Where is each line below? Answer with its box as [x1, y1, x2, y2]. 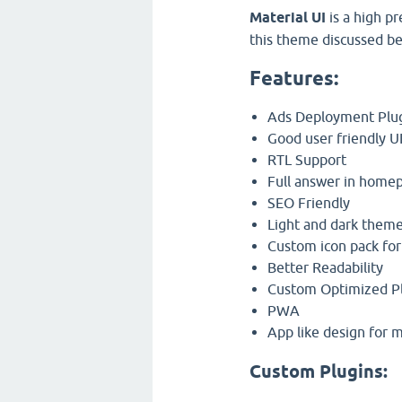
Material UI [249, 9, 329, 26]
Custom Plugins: [249, 360, 388, 382]
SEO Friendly [267, 195, 350, 211]
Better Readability [267, 259, 383, 275]
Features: [249, 66, 338, 90]
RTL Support [267, 152, 346, 168]
